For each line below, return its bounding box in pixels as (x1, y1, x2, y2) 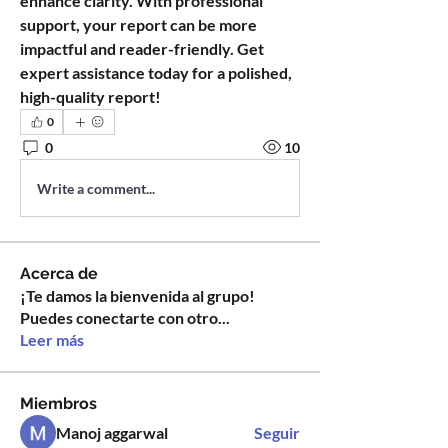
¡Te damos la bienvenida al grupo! (20, 286, 255, 305)
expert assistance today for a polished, (20, 63, 292, 82)
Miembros (20, 394, 97, 413)
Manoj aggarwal (56, 423, 168, 442)
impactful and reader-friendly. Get (20, 39, 264, 58)
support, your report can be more (20, 15, 257, 34)
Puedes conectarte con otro (20, 308, 218, 327)
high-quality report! (20, 87, 161, 106)
